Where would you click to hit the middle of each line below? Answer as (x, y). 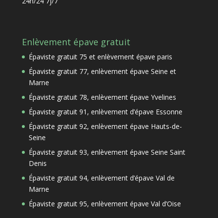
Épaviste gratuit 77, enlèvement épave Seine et (102, 72)
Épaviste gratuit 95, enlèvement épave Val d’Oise (105, 204)
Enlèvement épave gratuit (76, 42)
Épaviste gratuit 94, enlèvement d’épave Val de (101, 178)
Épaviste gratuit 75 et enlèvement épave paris (100, 57)
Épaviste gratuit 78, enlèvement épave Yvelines (102, 97)
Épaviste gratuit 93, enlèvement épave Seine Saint (107, 152)
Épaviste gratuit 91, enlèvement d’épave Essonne (105, 112)
